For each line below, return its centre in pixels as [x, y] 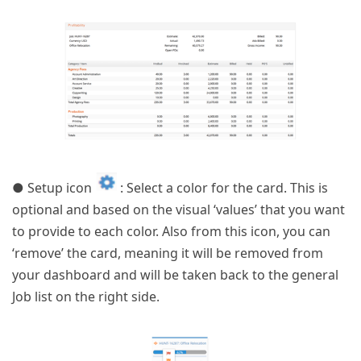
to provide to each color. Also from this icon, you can [171, 231]
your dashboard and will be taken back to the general [175, 274]
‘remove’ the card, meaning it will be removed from [168, 253]
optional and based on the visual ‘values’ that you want [178, 209]
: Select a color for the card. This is [222, 187]
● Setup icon [54, 187]
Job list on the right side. [86, 296]
